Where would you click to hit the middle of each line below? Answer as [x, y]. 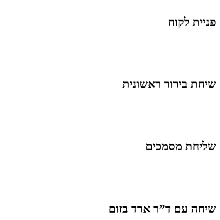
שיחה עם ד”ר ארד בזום [162, 208]
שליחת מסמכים [181, 147]
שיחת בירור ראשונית [169, 84]
